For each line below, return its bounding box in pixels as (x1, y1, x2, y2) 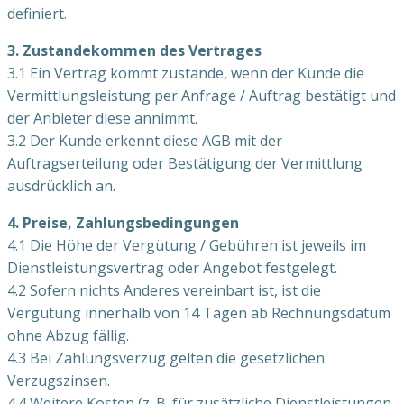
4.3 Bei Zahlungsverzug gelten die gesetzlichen (7, 347, 325, 368)
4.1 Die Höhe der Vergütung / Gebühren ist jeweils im (7, 234, 366, 255)
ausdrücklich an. (7, 175, 115, 196)
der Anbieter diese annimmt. (7, 107, 197, 128)
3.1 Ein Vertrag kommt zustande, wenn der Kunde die (7, 62, 364, 83)
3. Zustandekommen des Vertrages (7, 40, 262, 60)
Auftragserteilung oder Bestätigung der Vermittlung (7, 152, 363, 173)
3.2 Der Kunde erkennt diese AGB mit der (7, 130, 282, 151)
